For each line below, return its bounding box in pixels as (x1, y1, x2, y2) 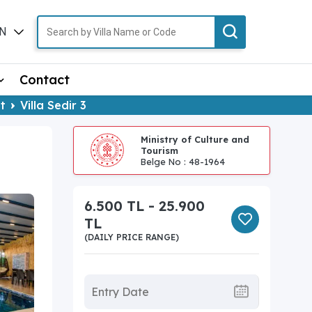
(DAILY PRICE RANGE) (84, 231, 179, 242)
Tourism (140, 144, 178, 156)
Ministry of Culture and (140, 133, 249, 145)
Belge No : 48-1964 (140, 155, 225, 167)
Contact (19, 72, 70, 88)
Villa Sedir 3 (20, 97, 86, 112)
